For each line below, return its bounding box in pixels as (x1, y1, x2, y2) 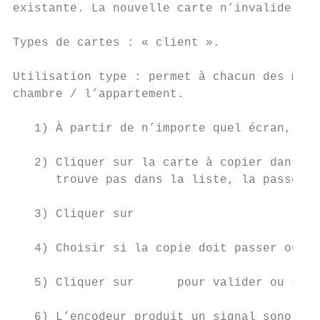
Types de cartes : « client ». (13, 36, 220, 49)
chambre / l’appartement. (13, 88, 184, 101)
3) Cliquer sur (13, 208, 134, 221)
